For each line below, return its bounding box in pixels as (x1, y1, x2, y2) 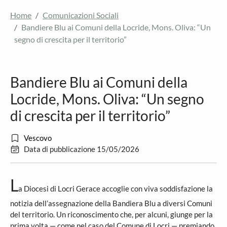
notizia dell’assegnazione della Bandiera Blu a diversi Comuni (10, 199, 212, 208)
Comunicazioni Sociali (43, 10, 119, 20)
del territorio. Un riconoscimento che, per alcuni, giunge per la (10, 210, 213, 219)
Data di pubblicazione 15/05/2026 (24, 144, 139, 154)
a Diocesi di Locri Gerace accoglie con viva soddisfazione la (18, 184, 213, 193)
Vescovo (24, 133, 52, 142)
